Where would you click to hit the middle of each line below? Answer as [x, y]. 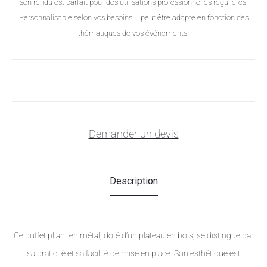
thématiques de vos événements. [133, 33]
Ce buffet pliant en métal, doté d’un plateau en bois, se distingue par [133, 236]
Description [133, 181]
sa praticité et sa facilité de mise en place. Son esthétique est [133, 254]
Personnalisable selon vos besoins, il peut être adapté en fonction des [133, 18]
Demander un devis [133, 134]
